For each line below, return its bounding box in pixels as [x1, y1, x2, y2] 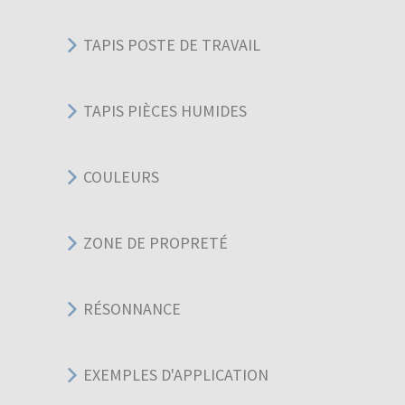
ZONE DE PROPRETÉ [83, 232, 228, 254]
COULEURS [83, 166, 159, 188]
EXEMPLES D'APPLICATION [83, 364, 268, 386]
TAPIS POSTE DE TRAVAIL [83, 34, 260, 56]
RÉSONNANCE [83, 298, 181, 320]
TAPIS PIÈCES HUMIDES [83, 100, 247, 122]
